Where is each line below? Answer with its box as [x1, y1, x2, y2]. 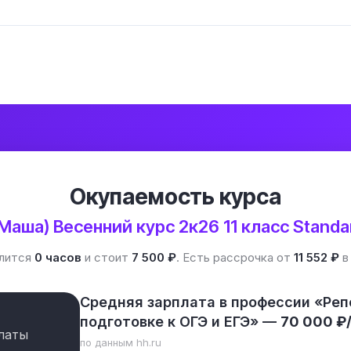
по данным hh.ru [80, 336, 161, 349]
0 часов [34, 250, 81, 265]
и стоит [81, 250, 132, 265]
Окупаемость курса [70, 183, 281, 210]
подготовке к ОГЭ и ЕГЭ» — [80, 313, 280, 330]
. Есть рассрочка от [176, 250, 294, 265]
